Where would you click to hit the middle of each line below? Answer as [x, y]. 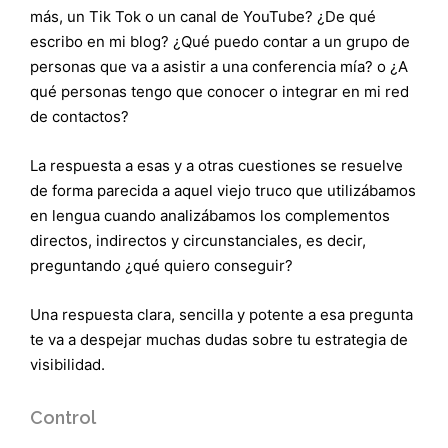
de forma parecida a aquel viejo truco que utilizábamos [223, 190]
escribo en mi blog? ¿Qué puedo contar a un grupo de [220, 41]
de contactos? [79, 116]
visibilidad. [67, 364]
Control [63, 417]
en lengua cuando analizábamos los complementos [210, 215]
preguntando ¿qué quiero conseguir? [161, 265]
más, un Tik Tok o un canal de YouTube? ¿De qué [203, 16]
